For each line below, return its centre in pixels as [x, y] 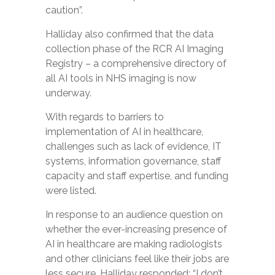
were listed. [71, 191]
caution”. [64, 10]
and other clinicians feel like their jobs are [137, 259]
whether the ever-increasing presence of [136, 229]
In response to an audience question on [134, 215]
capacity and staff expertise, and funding [137, 176]
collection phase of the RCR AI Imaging [134, 49]
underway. [68, 93]
